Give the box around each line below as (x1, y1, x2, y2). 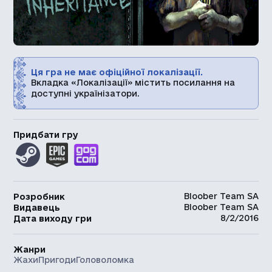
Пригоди (38, 254, 76, 265)
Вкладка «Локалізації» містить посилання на (31, 77, 236, 87)
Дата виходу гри (13, 213, 92, 223)
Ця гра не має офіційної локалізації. (31, 67, 203, 77)
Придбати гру (13, 129, 79, 140)
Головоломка (76, 254, 135, 265)
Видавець (13, 202, 61, 212)
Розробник (13, 191, 66, 202)
